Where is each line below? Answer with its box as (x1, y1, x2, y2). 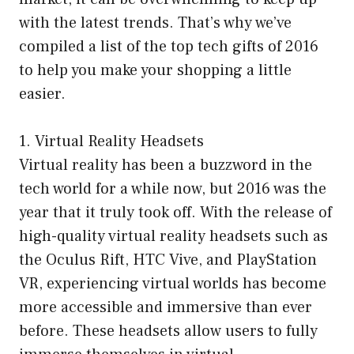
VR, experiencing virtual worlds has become (19, 273, 326, 295)
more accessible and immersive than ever (19, 297, 312, 318)
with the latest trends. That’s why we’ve (19, 13, 292, 34)
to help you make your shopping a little (19, 60, 292, 81)
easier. (19, 84, 66, 105)
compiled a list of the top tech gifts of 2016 (19, 36, 318, 58)
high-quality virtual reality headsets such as (19, 226, 328, 247)
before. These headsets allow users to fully (19, 321, 318, 342)
